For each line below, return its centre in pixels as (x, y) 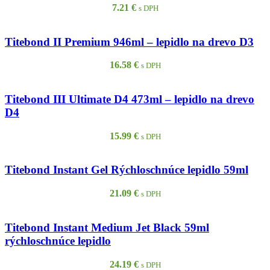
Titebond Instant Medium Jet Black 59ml (107, 227)
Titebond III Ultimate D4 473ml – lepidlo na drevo (130, 99)
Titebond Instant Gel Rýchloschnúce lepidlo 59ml (127, 170)
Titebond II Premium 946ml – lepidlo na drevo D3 (129, 42)
